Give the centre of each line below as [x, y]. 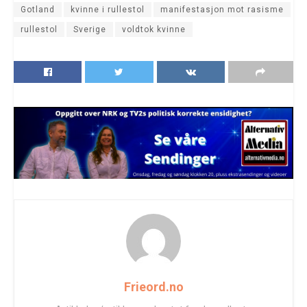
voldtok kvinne [154, 29]
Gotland [38, 9]
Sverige [90, 29]
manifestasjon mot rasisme [222, 9]
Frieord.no [153, 286]
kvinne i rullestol [108, 9]
